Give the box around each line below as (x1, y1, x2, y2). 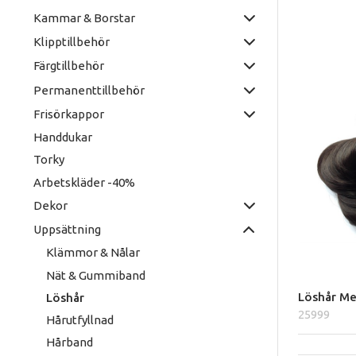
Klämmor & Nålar (46, 246, 141, 260)
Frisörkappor (33, 106, 104, 121)
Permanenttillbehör (33, 83, 145, 97)
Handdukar (33, 130, 92, 145)
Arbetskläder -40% (33, 175, 135, 189)
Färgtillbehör (33, 59, 104, 73)
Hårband (46, 335, 94, 350)
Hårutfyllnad (46, 313, 114, 327)
